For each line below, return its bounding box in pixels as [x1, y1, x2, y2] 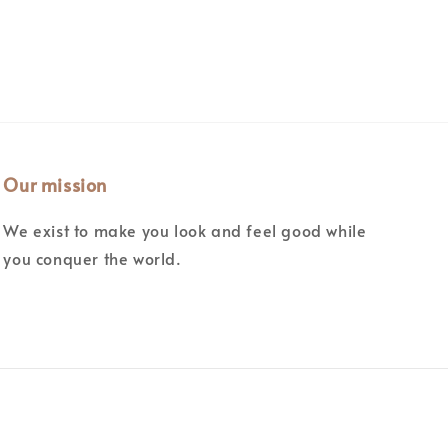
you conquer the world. [3, 247, 182, 270]
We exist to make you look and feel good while [3, 219, 367, 242]
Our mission [3, 172, 107, 198]
